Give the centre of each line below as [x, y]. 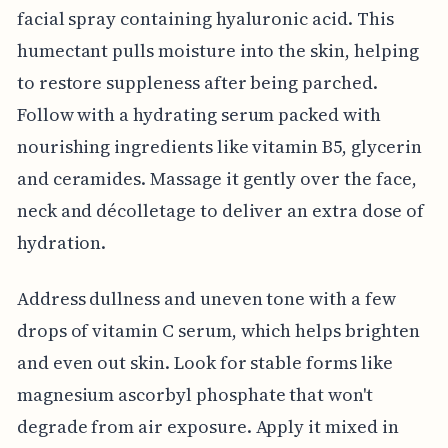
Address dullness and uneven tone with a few [206, 298]
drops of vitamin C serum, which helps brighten [218, 330]
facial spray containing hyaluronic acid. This [205, 18]
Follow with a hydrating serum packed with [198, 114]
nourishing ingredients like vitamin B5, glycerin [219, 146]
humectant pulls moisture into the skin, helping [217, 50]
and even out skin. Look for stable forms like [204, 362]
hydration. [61, 242]
